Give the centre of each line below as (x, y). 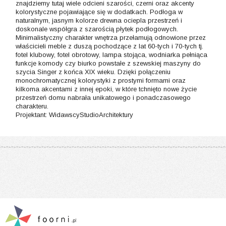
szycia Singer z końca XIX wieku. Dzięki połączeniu (93, 72)
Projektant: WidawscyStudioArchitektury (74, 115)
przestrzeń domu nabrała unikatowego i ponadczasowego (103, 98)
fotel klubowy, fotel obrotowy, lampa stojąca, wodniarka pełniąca (111, 55)
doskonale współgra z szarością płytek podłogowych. (97, 29)
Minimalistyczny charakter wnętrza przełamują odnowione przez (111, 38)
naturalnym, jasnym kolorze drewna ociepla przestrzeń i (99, 20)
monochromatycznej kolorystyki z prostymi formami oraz (101, 80)
